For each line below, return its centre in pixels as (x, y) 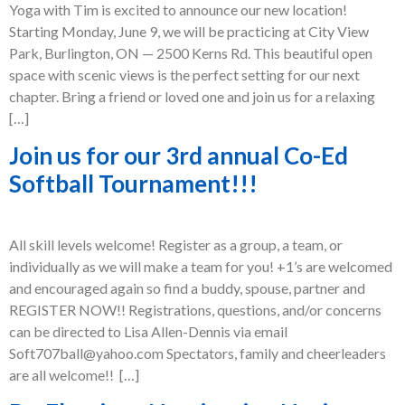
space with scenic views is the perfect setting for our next (184, 74)
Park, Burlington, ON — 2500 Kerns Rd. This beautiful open (191, 52)
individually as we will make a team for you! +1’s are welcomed (201, 266)
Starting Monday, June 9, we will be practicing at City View (189, 31)
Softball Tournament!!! (133, 184)
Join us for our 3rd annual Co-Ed (179, 155)
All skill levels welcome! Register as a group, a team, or (176, 245)
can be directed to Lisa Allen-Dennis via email (148, 331)
